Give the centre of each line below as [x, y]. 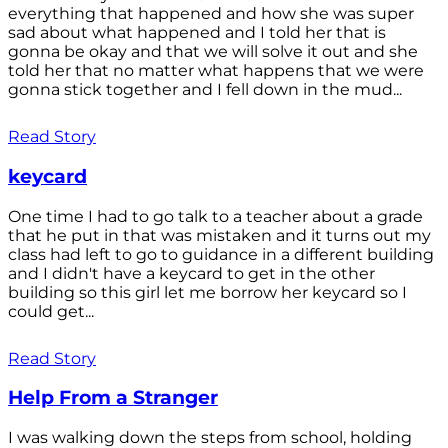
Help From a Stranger [113, 398]
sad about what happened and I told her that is [197, 33]
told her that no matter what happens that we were [216, 71]
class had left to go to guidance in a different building [221, 254]
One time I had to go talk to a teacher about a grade [215, 216]
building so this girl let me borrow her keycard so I [207, 292]
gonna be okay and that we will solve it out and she [213, 52]
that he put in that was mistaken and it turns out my [219, 235]
